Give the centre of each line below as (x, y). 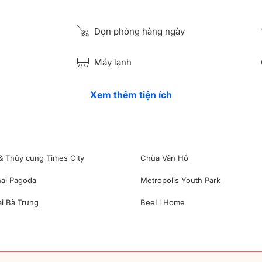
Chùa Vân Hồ (165, 158)
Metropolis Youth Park (181, 180)
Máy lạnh (111, 63)
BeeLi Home (163, 202)
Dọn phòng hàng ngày (138, 31)
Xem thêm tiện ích (131, 94)
